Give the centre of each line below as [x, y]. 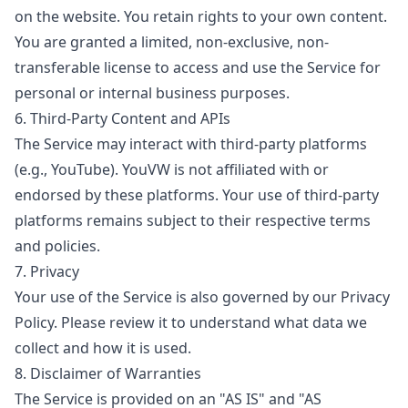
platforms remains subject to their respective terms [193, 220]
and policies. [57, 246]
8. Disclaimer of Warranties [108, 373]
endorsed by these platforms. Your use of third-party [197, 195]
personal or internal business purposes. [152, 93]
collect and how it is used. [103, 348]
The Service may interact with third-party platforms [191, 144]
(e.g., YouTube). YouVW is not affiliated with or [172, 169]
